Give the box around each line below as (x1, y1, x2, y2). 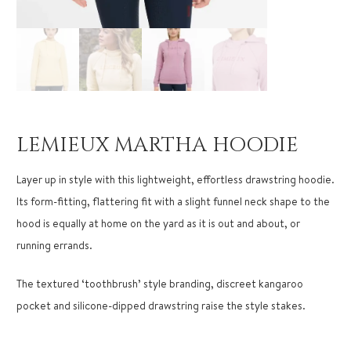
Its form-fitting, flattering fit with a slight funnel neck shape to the (16, 193, 330, 209)
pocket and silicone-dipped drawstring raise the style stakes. (16, 297, 306, 313)
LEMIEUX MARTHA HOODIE (16, 131, 299, 160)
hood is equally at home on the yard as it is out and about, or (16, 215, 300, 231)
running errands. (16, 237, 92, 253)
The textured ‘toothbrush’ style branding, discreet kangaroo (16, 275, 303, 291)
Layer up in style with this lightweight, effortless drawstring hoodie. (16, 171, 335, 187)
